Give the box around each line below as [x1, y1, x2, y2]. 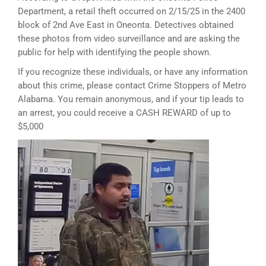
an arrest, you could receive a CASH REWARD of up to [18, 107, 231, 118]
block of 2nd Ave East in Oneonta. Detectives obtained [18, 20, 233, 30]
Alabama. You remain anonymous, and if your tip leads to [18, 94, 244, 104]
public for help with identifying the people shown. [18, 47, 211, 58]
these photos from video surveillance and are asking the [18, 33, 240, 44]
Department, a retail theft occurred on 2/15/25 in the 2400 [18, 6, 245, 17]
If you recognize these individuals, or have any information [18, 66, 248, 77]
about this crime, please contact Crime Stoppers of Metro [18, 80, 246, 91]
